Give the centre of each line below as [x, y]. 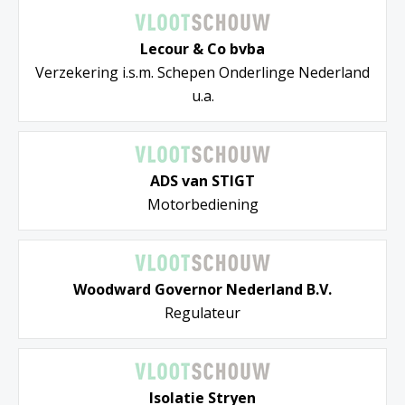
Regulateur [202, 313]
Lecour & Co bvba [202, 49]
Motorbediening [202, 205]
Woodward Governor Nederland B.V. [202, 290]
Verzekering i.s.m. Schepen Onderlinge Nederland [202, 73]
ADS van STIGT [202, 181]
